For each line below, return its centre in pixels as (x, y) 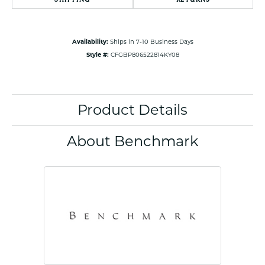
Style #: (97, 55)
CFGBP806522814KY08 (145, 55)
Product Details (132, 110)
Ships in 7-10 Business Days (151, 42)
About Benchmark (132, 141)
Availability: (90, 42)
